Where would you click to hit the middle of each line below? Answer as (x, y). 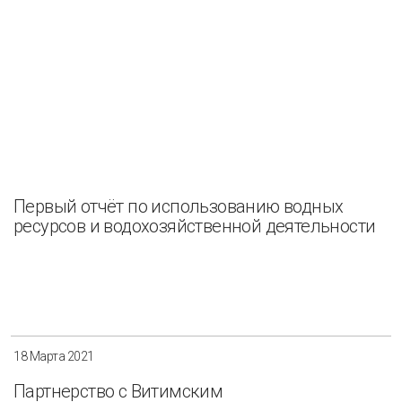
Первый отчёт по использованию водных (179, 207)
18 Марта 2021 (54, 356)
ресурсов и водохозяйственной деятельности (195, 227)
